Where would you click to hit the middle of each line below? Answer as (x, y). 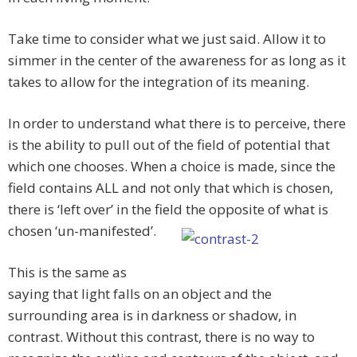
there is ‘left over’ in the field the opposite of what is (168, 210)
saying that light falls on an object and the (140, 294)
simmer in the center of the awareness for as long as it (177, 61)
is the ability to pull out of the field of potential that (169, 145)
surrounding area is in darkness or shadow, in (152, 316)
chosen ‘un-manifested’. (82, 231)
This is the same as (67, 273)
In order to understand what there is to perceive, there (177, 124)
